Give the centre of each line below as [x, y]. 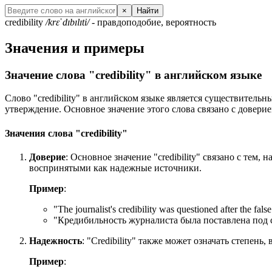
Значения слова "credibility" [66, 133]
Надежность [56, 240]
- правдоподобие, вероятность [153, 22]
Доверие [47, 157]
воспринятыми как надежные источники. [115, 168]
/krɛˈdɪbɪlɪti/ [67, 22]
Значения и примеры [75, 48]
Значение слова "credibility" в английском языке [133, 75]
